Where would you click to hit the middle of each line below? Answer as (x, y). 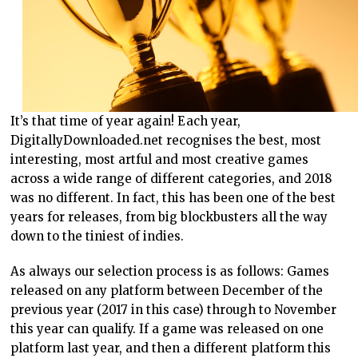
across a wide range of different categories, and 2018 (171, 179)
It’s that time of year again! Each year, (126, 121)
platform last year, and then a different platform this (171, 348)
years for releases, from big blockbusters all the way (169, 217)
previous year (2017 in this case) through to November (174, 310)
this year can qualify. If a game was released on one (167, 329)
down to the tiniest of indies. (97, 237)
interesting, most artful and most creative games (160, 160)
